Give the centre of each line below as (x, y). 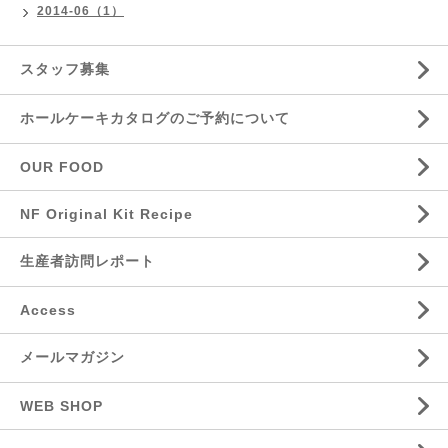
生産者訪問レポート (87, 261)
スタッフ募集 (65, 69)
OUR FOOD (62, 167)
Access (48, 310)
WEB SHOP (61, 406)
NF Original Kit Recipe (106, 214)
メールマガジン (72, 357)
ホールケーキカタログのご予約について (155, 118)
